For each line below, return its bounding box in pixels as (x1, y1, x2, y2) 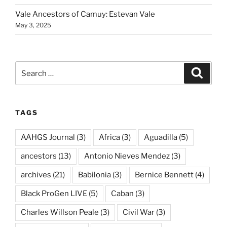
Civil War (123, 207, 155, 217)
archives (21, 170, 51, 179)
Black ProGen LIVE (21, 188, 87, 198)
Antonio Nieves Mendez (84, 151, 170, 161)
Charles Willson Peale (21, 207, 99, 217)
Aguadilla (144, 132, 177, 142)
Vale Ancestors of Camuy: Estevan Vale (15, 10, 155, 19)
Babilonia (78, 170, 111, 179)
